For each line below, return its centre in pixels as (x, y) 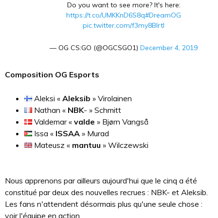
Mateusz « (52, 145)
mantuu (87, 145)
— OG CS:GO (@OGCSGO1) (95, 48)
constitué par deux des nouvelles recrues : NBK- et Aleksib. (106, 192)
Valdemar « (53, 122)
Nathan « (50, 110)
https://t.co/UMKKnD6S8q (106, 15)
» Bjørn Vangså (123, 122)
